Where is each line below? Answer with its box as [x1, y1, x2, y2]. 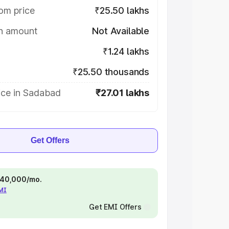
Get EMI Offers [88, 202, 142, 211]
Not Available [92, 26, 149, 36]
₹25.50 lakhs [95, 5, 149, 16]
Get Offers [31, 136, 70, 145]
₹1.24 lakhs [102, 46, 149, 57]
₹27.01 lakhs [96, 87, 149, 98]
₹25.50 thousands [72, 66, 149, 77]
